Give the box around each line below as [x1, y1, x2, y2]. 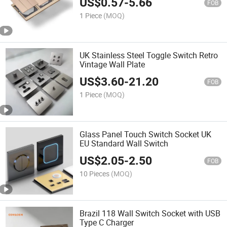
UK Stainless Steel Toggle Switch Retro [80, 49, 218, 61]
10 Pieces [80, 169, 110, 179]
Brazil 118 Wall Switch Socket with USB [80, 208, 221, 219]
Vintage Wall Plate [80, 58, 145, 70]
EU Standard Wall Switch [80, 138, 169, 149]
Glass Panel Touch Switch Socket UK [80, 129, 212, 140]
